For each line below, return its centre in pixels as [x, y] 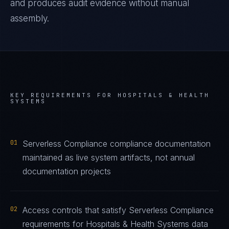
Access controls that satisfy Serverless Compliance [118, 210]
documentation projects [67, 171]
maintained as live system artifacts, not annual [109, 157]
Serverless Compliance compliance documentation [117, 144]
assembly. [30, 18]
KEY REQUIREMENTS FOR [64, 95]
